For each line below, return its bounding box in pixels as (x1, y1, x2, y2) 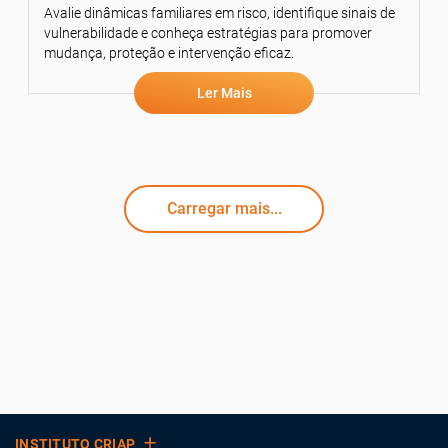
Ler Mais (196, 85, 252, 102)
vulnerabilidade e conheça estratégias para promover (44, 25, 372, 42)
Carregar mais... (166, 199, 282, 219)
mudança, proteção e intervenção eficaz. (44, 45, 294, 62)
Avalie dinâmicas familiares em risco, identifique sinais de (44, 5, 395, 22)
